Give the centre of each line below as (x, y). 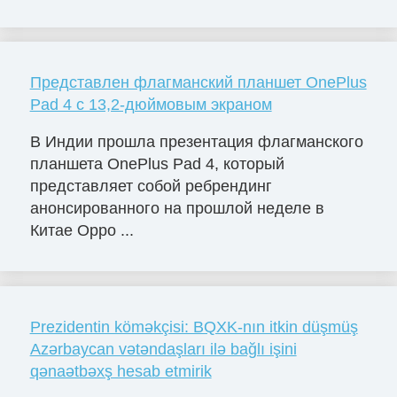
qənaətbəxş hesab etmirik (121, 371)
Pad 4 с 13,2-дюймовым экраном (151, 104)
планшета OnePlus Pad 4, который (157, 163)
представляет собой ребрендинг (151, 186)
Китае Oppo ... (82, 230)
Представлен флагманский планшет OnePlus (198, 82)
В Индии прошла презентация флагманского (196, 141)
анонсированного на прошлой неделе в (177, 208)
